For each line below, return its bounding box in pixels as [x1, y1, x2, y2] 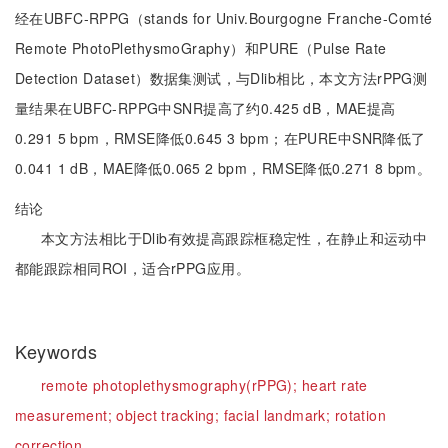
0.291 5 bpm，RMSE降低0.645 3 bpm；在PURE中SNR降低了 [15, 128, 426, 148]
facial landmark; [223, 405, 335, 425]
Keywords [15, 338, 103, 364]
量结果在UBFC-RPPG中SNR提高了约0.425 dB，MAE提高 [15, 98, 396, 118]
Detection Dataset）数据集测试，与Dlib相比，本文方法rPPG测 [15, 68, 428, 88]
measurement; [15, 405, 117, 425]
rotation [334, 405, 387, 425]
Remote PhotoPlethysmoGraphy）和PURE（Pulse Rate [15, 38, 387, 58]
